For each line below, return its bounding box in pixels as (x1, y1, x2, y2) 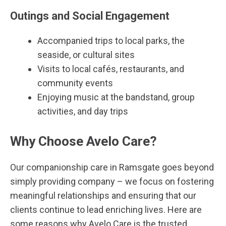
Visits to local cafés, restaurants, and (37, 64, 184, 74)
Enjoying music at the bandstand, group (37, 92, 195, 102)
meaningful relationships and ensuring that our (10, 190, 196, 201)
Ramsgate (119, 162, 162, 173)
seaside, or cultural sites (37, 49, 135, 60)
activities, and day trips (37, 106, 128, 117)
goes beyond (162, 162, 214, 173)
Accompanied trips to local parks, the (37, 35, 185, 46)
